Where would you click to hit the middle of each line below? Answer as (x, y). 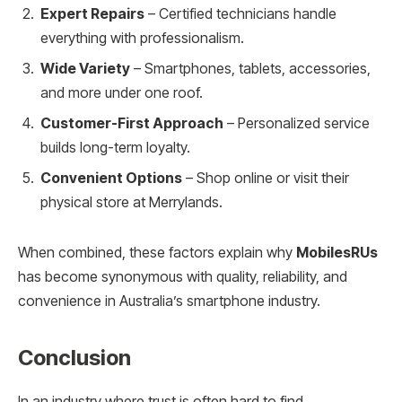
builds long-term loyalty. (115, 147)
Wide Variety (85, 68)
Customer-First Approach (132, 123)
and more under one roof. (122, 92)
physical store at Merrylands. (131, 202)
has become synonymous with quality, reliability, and (183, 276)
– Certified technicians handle (240, 13)
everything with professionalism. (142, 38)
